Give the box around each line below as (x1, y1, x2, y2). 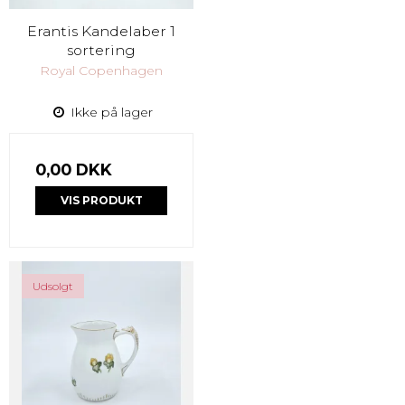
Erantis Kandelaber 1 (27, 23, 175, 41)
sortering (67, 42, 136, 60)
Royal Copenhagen (40, 62, 163, 80)
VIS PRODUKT (60, 193, 143, 208)
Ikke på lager (66, 104, 153, 121)
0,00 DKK (35, 160, 112, 180)
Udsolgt (33, 279, 73, 294)
